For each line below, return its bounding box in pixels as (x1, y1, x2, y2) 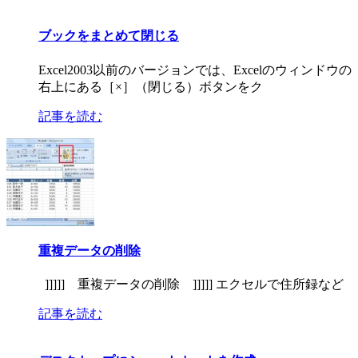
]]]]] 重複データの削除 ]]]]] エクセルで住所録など (38, 277, 344, 292)
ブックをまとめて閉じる (38, 29, 179, 43)
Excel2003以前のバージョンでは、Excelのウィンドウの (38, 62, 352, 77)
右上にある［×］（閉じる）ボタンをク (38, 79, 263, 93)
